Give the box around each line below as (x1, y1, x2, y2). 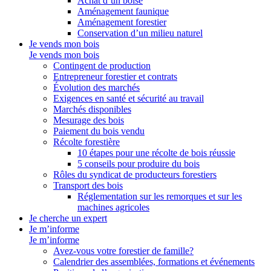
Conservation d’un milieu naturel (77, 28, 203, 38)
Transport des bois (53, 180, 123, 191)
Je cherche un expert (29, 213, 107, 223)
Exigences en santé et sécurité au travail (53, 93, 204, 103)
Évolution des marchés (53, 82, 140, 93)
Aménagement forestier (77, 17, 166, 27)
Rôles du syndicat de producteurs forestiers (53, 169, 217, 180)
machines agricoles (77, 202, 149, 212)
